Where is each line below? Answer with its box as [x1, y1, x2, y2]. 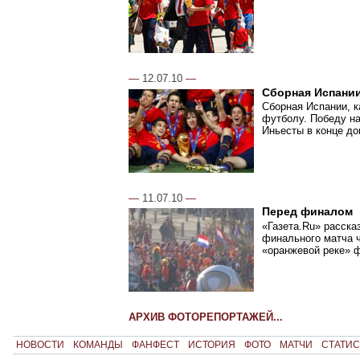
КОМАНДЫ [72, 339, 123, 351]
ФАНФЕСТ [131, 339, 179, 351]
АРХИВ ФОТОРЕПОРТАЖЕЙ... [129, 311, 284, 324]
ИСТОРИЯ [187, 339, 235, 351]
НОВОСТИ [15, 339, 64, 351]
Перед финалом [262, 206, 354, 219]
